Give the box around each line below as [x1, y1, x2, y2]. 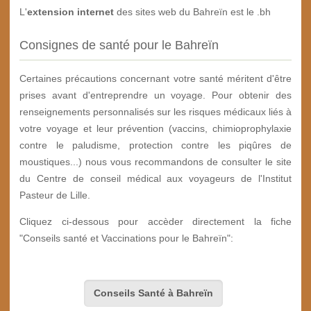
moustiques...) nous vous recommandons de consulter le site [19, 156, 292, 168]
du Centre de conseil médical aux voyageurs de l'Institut [19, 173, 292, 185]
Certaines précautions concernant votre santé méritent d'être [19, 73, 292, 85]
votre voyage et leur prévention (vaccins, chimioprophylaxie [19, 123, 292, 135]
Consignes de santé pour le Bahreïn [19, 38, 219, 53]
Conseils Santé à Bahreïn [94, 287, 214, 299]
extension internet [27, 6, 114, 17]
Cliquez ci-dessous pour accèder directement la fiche [19, 216, 292, 228]
